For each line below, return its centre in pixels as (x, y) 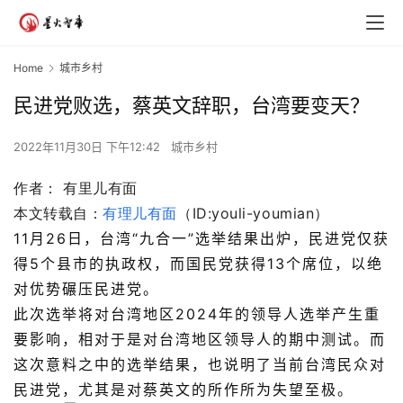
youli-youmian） (270, 214)
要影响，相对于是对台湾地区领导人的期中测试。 (192, 340)
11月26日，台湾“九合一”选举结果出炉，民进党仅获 (201, 239)
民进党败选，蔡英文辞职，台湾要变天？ (192, 106)
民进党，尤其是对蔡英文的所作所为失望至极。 (184, 390)
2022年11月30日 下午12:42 (89, 147)
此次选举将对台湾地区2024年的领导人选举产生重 (197, 314)
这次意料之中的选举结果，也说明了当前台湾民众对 (200, 365)
